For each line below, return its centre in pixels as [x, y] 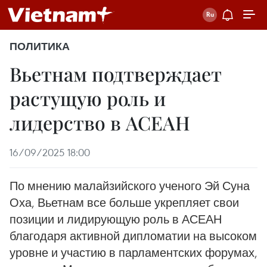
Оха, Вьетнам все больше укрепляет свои [124, 202]
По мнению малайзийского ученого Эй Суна [130, 186]
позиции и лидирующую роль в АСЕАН [116, 219]
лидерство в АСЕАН [100, 122]
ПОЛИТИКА [40, 46]
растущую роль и [88, 98]
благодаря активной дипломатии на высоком [133, 236]
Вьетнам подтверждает [116, 74]
